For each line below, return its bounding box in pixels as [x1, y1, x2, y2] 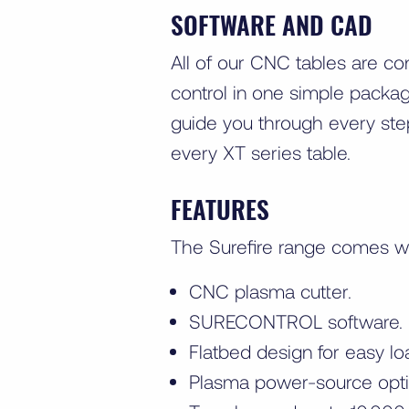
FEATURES [171, 190, 269, 227]
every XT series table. [171, 140, 356, 163]
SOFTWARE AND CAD [171, 5, 372, 43]
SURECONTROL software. [189, 309, 403, 332]
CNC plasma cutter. [189, 278, 351, 302]
